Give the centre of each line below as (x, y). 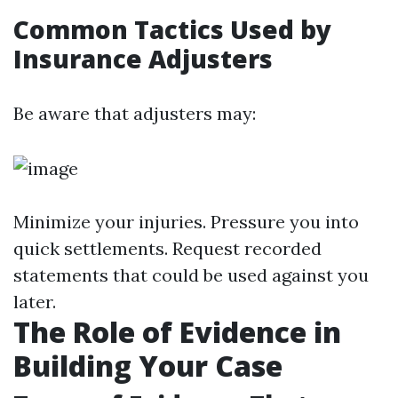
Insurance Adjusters (143, 59)
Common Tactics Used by (172, 29)
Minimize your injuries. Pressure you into (186, 222)
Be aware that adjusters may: (135, 113)
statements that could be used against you (191, 275)
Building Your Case (148, 366)
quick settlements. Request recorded (167, 248)
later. (35, 302)
